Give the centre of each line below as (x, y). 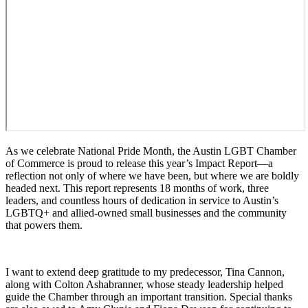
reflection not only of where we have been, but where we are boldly (152, 175)
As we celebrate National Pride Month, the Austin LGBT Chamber (151, 151)
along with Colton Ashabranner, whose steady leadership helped (144, 284)
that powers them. (44, 225)
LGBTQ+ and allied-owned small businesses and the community (146, 212)
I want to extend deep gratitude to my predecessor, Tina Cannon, (145, 272)
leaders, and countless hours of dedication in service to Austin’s (142, 200)
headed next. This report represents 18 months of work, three (137, 188)
